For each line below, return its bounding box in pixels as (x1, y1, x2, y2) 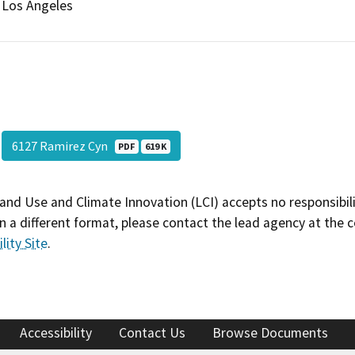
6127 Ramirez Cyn (11, 137, 115, 154)
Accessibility (20, 324, 92, 342)
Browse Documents (212, 324, 328, 342)
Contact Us (119, 324, 185, 342)
